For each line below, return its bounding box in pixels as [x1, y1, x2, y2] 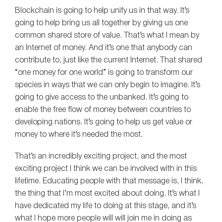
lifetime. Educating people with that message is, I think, [15, 178, 203, 185]
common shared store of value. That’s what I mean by [15, 32, 199, 40]
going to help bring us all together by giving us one [15, 20, 188, 27]
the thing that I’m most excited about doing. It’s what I [15, 190, 200, 198]
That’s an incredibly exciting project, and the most [15, 153, 187, 161]
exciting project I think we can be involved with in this [15, 166, 197, 173]
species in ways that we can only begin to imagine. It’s [15, 82, 200, 89]
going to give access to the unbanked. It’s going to [15, 94, 188, 102]
